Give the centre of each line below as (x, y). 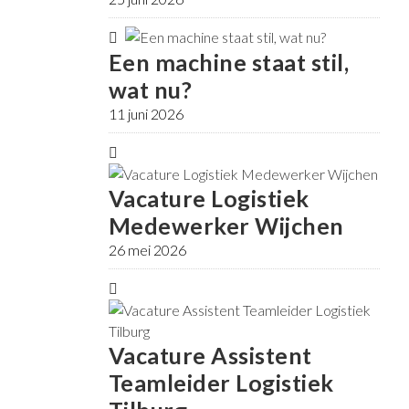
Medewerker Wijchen (226, 226)
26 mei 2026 (147, 250)
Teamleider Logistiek (221, 383)
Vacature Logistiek (209, 199)
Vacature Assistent (210, 356)
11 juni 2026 (146, 114)
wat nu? (150, 90)
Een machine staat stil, (228, 63)
